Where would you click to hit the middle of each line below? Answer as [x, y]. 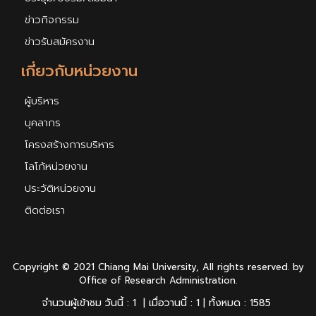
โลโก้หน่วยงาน [56, 167]
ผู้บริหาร [42, 101]
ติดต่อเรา [45, 211]
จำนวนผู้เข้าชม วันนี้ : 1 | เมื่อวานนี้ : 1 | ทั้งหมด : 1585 [158, 303]
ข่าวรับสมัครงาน [60, 42]
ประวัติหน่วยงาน [60, 189]
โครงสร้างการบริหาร [69, 145]
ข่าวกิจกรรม [52, 20]
